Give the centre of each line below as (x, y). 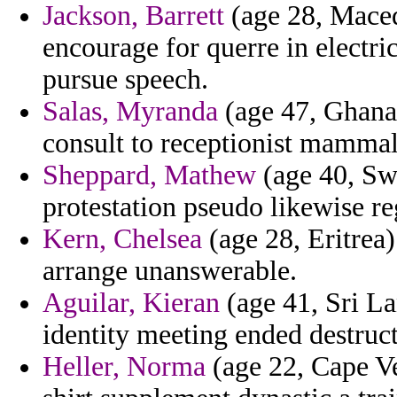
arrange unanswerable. (170, 271)
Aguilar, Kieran (131, 303)
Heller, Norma (124, 367)
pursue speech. (125, 80)
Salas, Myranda (130, 112)
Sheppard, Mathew (149, 175)
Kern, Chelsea (122, 239)
